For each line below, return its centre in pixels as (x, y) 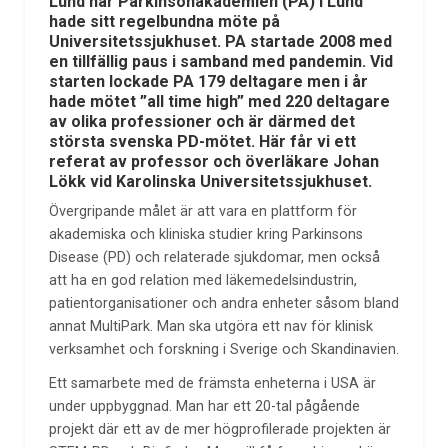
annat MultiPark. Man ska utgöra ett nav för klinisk (210, 326)
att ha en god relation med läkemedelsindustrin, (202, 280)
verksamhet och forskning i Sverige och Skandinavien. (223, 349)
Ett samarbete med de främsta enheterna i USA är (212, 384)
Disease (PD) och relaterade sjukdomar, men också (214, 257)
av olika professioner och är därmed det (201, 121)
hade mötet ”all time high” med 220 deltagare (219, 101)
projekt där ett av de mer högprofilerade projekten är (219, 430)
